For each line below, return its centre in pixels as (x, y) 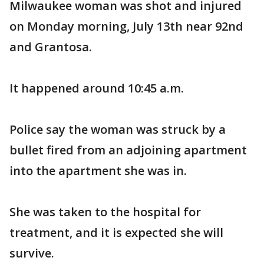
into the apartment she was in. (98, 171)
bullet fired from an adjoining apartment (128, 150)
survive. (32, 253)
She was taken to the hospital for (105, 212)
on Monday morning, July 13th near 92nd (126, 26)
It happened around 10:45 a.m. (97, 88)
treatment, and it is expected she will (116, 232)
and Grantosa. (51, 47)
